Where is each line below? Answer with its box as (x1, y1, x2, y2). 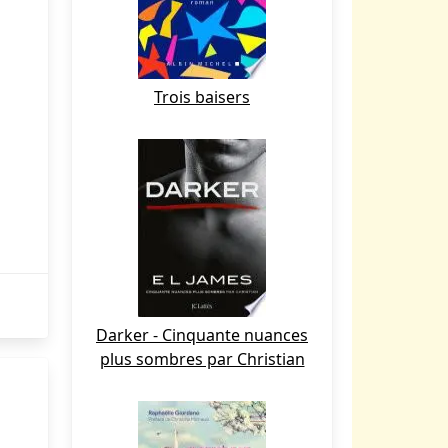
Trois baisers (154, 86, 250, 108)
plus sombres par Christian (99, 348, 305, 370)
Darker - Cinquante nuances (96, 324, 308, 346)
